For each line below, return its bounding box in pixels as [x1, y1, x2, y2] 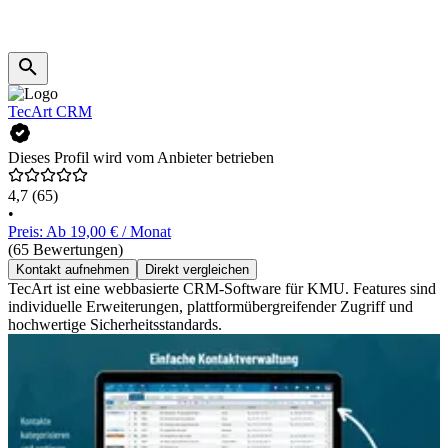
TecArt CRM [8, 103, 92, 121]
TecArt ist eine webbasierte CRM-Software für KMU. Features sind [8, 280, 436, 298]
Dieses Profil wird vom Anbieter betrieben [8, 149, 274, 167]
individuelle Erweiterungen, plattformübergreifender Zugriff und [8, 298, 413, 316]
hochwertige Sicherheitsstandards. [8, 316, 222, 334]
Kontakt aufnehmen [16, 262, 129, 278]
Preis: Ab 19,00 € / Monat [8, 223, 171, 241]
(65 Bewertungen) [8, 241, 123, 259]
